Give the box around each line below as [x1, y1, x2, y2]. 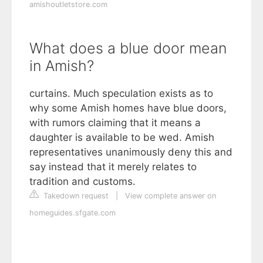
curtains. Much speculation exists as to [29, 87, 213, 99]
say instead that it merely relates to [29, 160, 197, 173]
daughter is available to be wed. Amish [29, 131, 214, 143]
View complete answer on [125, 191, 216, 200]
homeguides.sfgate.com [29, 208, 116, 217]
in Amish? [29, 56, 94, 75]
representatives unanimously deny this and [29, 146, 232, 158]
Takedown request [41, 191, 109, 200]
